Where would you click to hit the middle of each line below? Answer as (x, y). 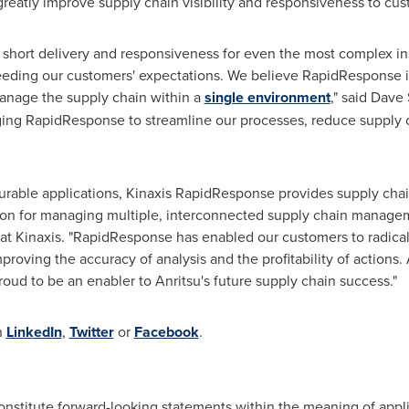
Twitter (91, 332)
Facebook (166, 332)
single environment (267, 97)
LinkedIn (34, 332)
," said (350, 97)
